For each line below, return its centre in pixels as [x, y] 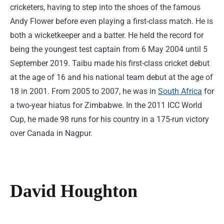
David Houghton [74, 191]
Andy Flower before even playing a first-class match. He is [111, 21]
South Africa [180, 91]
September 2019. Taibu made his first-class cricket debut [110, 63]
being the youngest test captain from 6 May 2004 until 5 [109, 49]
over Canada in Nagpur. [51, 133]
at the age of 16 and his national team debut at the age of [111, 77]
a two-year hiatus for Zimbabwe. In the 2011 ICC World [106, 105]
